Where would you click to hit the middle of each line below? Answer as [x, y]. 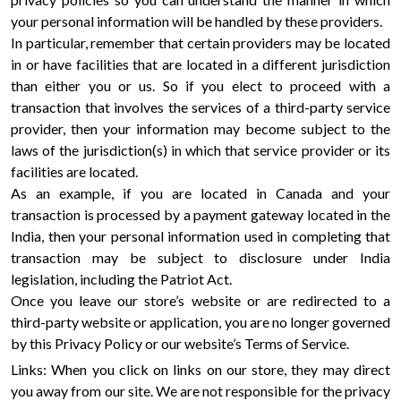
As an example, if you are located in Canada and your [200, 193]
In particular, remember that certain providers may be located [200, 43]
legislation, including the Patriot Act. [124, 279]
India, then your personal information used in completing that [200, 236]
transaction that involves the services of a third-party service [200, 107]
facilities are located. [77, 171]
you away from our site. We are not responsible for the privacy [200, 391]
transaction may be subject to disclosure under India [200, 257]
